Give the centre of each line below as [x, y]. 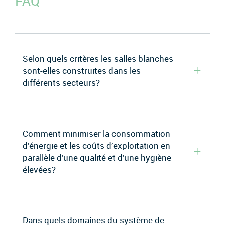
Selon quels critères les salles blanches [98, 58]
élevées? [39, 169]
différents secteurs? [61, 82]
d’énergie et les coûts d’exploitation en [96, 145]
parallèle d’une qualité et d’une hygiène [97, 157]
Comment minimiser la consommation [96, 133]
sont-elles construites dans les [82, 70]
